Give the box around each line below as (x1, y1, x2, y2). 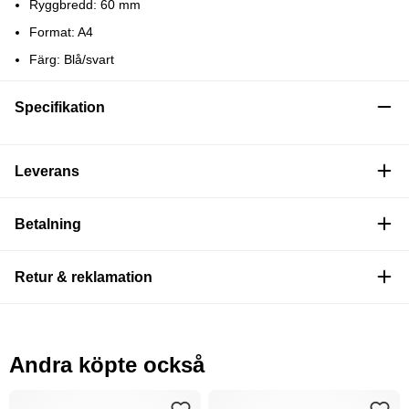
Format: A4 (29, 24, 93, 39)
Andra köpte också (9, 351, 204, 377)
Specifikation (15, 99, 105, 115)
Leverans (15, 163, 79, 179)
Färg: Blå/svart (29, 51, 114, 67)
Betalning (15, 215, 81, 232)
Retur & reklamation (15, 268, 152, 285)
